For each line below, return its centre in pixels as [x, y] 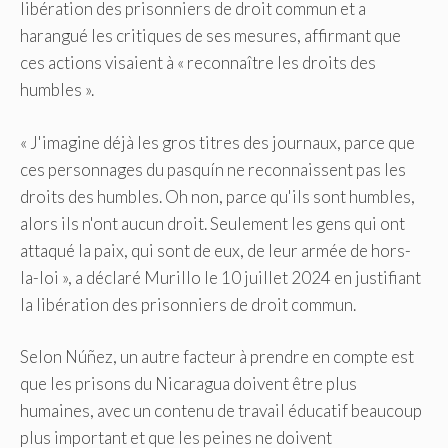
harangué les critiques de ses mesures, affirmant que [210, 36]
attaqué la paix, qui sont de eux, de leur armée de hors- [215, 250]
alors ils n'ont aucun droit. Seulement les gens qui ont [212, 223]
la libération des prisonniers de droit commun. [188, 304]
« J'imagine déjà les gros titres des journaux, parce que [217, 142]
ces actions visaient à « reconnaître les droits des [198, 63]
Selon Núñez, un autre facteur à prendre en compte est [217, 357]
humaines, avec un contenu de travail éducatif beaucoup [221, 411]
